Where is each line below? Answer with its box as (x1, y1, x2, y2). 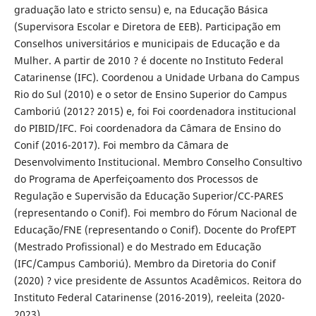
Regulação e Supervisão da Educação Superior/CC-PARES (13, 189, 284, 203)
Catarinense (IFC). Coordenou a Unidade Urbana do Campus (13, 71, 300, 85)
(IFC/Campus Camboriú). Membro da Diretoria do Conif (13, 257, 276, 271)
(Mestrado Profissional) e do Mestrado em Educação (13, 240, 261, 254)
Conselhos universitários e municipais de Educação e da (13, 37, 280, 51)
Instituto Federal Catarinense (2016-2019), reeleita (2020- (13, 291, 285, 305)
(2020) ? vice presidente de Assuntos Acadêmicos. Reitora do (13, 274, 301, 288)
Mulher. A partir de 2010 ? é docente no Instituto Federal (13, 54, 284, 68)
